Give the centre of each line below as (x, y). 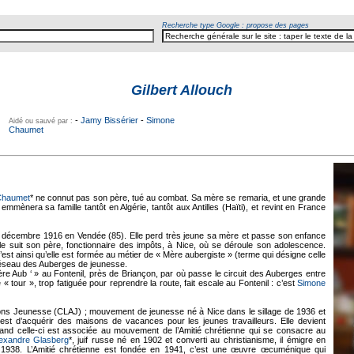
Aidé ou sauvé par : (42, 121)
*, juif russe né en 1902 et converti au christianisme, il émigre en (197, 340)
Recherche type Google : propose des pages (235, 25)
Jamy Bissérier (109, 120)
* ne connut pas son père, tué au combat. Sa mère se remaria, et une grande (178, 198)
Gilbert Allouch (181, 90)
